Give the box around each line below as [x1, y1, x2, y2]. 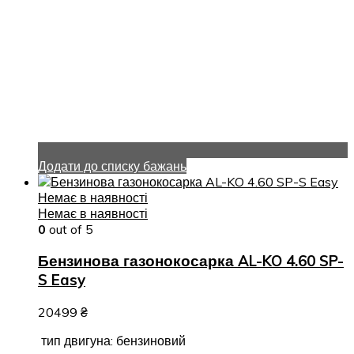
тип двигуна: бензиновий [38, 333, 186, 349]
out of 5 [46, 220, 93, 237]
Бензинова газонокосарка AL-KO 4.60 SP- [38, 251, 344, 271]
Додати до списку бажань [38, 157, 186, 174]
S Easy [38, 270, 85, 290]
